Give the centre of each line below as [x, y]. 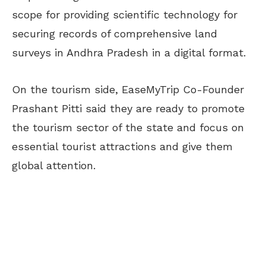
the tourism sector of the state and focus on [128, 127]
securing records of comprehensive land [115, 33]
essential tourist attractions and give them [122, 146]
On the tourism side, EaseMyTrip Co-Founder [128, 89]
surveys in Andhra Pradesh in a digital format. [129, 52]
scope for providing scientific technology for [125, 14]
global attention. [54, 165]
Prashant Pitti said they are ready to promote [128, 108]
